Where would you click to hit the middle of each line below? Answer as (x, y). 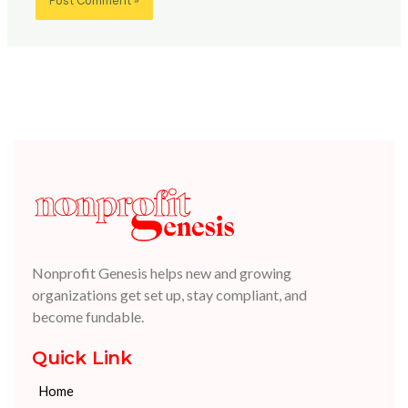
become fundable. (88, 317)
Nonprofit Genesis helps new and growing (162, 273)
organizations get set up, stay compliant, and (169, 295)
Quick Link (82, 358)
